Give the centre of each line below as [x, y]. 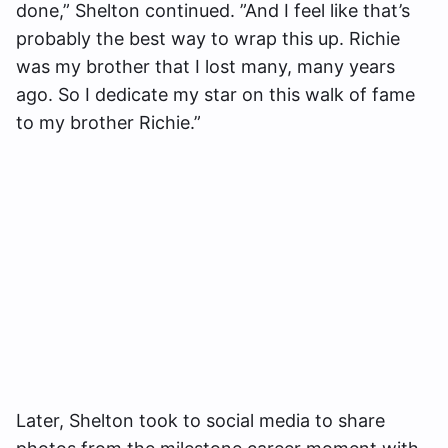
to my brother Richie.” [108, 122]
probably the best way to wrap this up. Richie [208, 38]
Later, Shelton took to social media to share [200, 420]
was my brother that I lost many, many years [205, 66]
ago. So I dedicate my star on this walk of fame [215, 94]
